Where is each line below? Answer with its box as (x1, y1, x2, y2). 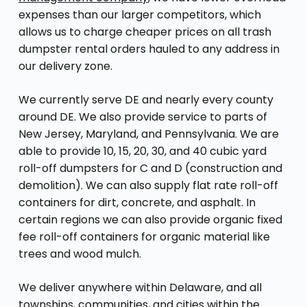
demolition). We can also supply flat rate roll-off (18, 177, 278, 193)
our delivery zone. (18, 58, 112, 74)
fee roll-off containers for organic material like (18, 228, 270, 245)
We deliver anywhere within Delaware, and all (18, 279, 262, 295)
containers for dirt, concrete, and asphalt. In (18, 194, 256, 210)
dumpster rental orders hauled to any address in (18, 40, 280, 57)
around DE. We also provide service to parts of (18, 108, 267, 125)
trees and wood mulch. (18, 245, 141, 262)
